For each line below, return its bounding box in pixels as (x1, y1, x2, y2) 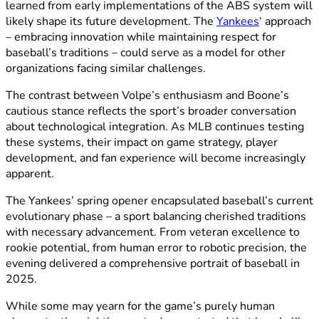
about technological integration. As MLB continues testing (6, 118, 304, 135)
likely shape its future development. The (6, 13, 216, 29)
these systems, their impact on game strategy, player (6, 134, 278, 150)
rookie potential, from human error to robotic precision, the (6, 239, 307, 256)
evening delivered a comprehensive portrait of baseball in (6, 255, 300, 271)
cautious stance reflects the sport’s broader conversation (6, 103, 296, 119)
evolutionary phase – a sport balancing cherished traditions (6, 208, 306, 224)
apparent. (6, 165, 54, 182)
